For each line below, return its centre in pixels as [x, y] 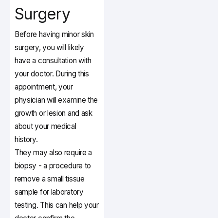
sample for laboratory [49, 192]
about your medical [45, 127]
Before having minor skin [54, 35]
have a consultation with [53, 61]
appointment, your [44, 87]
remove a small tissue [50, 179]
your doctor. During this [52, 74]
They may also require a [54, 153]
